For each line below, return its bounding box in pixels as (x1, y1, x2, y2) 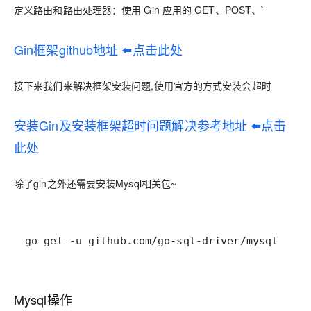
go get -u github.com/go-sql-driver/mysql (25, 235, 278, 247)
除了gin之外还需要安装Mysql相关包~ (14, 176, 177, 190)
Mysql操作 (14, 290, 72, 308)
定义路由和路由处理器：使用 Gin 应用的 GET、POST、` (14, 3, 265, 17)
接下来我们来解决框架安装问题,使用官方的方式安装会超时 (14, 78, 271, 92)
